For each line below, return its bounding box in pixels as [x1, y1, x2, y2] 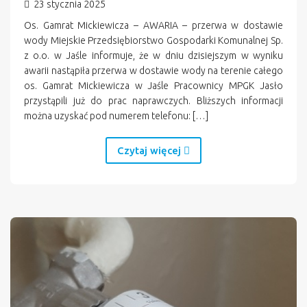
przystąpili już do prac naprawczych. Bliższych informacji [24, 95, 283, 107]
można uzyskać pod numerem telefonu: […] [24, 110, 208, 122]
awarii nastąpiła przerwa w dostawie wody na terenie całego [24, 65, 283, 77]
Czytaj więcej [117, 145, 184, 157]
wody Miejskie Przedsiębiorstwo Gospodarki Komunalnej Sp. [24, 35, 283, 47]
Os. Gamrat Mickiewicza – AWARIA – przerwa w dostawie [24, 20, 283, 32]
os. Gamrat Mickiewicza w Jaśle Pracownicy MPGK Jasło [24, 80, 283, 92]
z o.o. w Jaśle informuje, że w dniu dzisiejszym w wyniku [24, 50, 283, 62]
